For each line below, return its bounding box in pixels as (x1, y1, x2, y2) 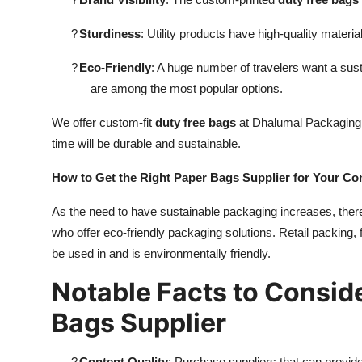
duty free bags (155, 115, 236, 129)
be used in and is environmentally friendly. (52, 246, 271, 260)
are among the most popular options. (90, 81, 283, 95)
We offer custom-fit (52, 115, 155, 129)
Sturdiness (79, 26, 141, 40)
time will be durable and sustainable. (52, 136, 241, 150)
